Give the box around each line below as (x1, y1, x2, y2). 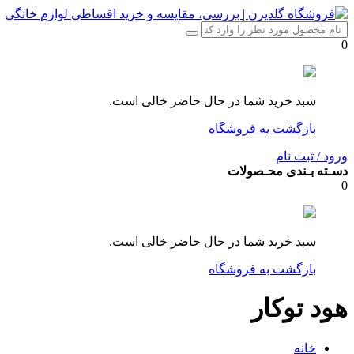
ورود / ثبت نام (276, 149, 348, 163)
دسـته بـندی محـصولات (228, 164, 348, 178)
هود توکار (251, 294, 348, 323)
